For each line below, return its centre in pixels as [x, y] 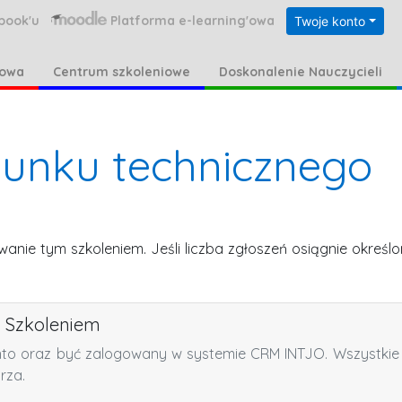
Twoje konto [330, 21]
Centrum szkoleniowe [121, 72]
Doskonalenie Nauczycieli [300, 72]
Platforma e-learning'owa [193, 20]
